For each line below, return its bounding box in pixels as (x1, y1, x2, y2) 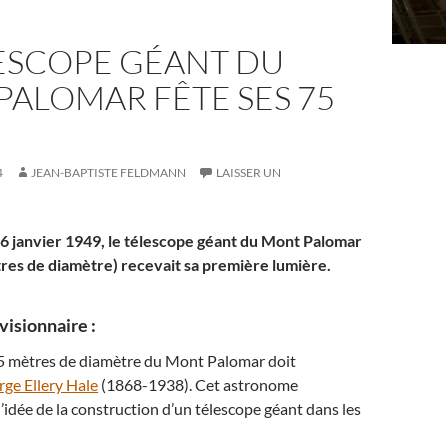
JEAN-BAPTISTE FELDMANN (31, 165, 186, 180)
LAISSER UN (216, 165, 281, 180)
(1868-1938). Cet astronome (98, 375, 298, 394)
